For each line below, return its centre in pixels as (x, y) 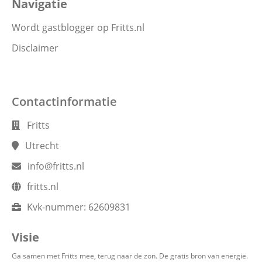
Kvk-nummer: (56, 207)
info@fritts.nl (56, 166)
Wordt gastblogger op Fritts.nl (78, 27)
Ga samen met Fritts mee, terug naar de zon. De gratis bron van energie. (130, 256)
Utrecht (41, 146)
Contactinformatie (64, 101)
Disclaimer (35, 48)
